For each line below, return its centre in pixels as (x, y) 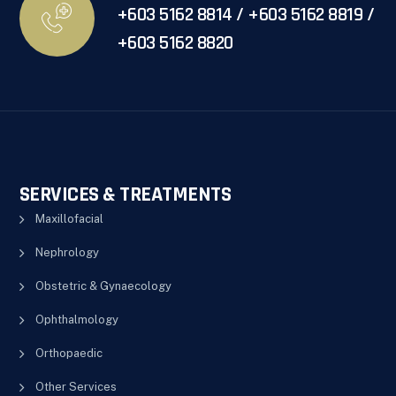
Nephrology (67, 252)
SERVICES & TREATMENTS (125, 194)
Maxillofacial (69, 218)
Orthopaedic (69, 353)
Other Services (76, 386)
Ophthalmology (76, 319)
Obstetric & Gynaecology (103, 286)
